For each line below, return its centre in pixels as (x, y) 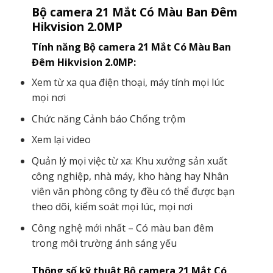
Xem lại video (61, 140)
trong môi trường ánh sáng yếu (104, 243)
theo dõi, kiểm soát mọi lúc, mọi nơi (112, 206)
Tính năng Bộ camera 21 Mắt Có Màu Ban (131, 47)
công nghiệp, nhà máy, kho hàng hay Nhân (130, 176)
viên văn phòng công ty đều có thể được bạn (133, 191)
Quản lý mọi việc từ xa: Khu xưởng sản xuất (129, 161)
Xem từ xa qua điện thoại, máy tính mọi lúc (128, 83)
